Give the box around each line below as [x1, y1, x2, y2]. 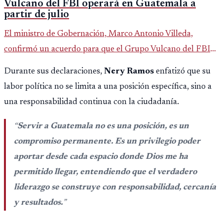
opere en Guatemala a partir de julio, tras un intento [4, 60, 192, 70]
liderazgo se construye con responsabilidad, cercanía [14, 183, 216, 192]
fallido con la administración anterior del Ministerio [4, 75, 191, 85]
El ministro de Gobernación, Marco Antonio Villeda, [4, 30, 193, 39]
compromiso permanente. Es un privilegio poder [14, 137, 200, 146]
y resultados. [14, 198, 63, 207]
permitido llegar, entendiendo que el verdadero [14, 167, 197, 177]
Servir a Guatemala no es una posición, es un [17, 121, 189, 131]
